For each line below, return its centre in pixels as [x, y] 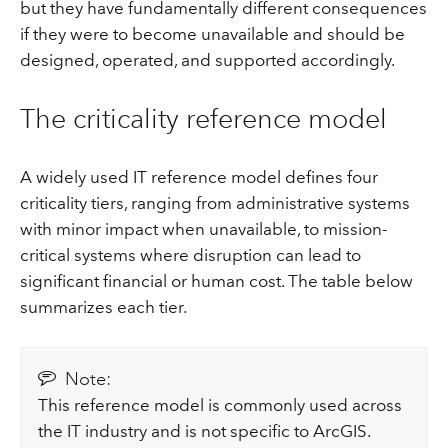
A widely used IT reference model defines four [198, 177]
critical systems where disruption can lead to [190, 255]
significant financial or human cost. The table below [216, 281]
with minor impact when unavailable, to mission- [203, 229]
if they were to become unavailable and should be [212, 33]
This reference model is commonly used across [220, 404]
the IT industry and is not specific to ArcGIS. [204, 430]
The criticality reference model [203, 118]
